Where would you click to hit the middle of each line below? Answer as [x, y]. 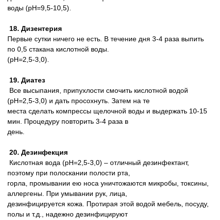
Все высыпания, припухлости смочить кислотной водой [98, 90]
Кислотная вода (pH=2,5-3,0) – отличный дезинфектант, [98, 163]
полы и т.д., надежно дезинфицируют [68, 214]
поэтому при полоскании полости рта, [69, 173]
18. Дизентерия [35, 28]
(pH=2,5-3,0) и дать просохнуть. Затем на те [79, 101]
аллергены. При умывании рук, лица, [67, 193]
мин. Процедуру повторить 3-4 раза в [68, 121]
